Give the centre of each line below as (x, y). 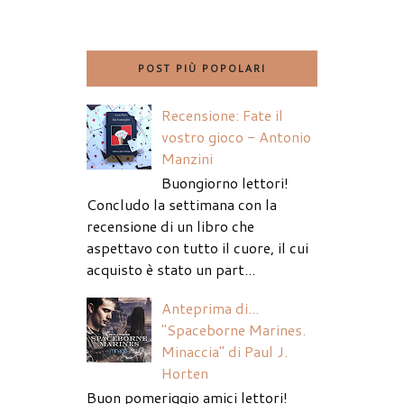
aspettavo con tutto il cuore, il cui (197, 248)
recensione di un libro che (170, 226)
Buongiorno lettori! (225, 183)
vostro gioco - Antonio (237, 137)
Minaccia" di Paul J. (225, 352)
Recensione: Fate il (223, 115)
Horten (185, 373)
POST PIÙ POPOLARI (202, 69)
